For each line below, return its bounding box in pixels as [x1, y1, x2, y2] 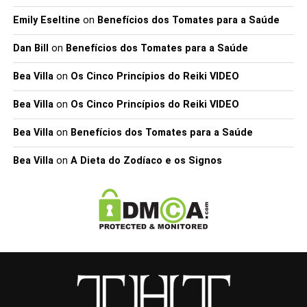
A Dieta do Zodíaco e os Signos [70, 155, 222, 167]
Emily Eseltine [12, 14, 80, 26]
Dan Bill [12, 42, 49, 54]
